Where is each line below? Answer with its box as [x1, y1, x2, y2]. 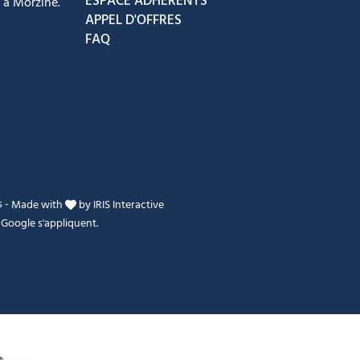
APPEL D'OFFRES [84, 10, 182, 32]
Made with [11, 195, 66, 215]
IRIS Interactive [93, 195, 165, 215]
